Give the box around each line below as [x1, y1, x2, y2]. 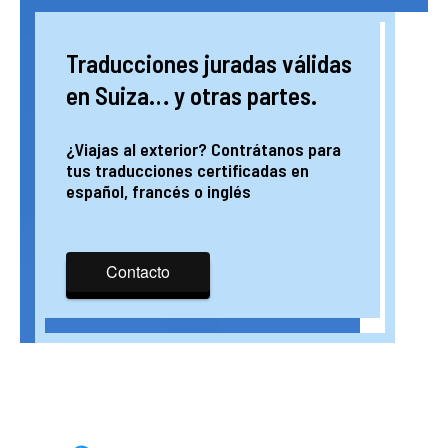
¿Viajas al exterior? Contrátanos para [65, 138, 341, 160]
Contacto [105, 260, 170, 283]
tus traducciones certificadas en [65, 159, 309, 181]
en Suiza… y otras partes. [65, 80, 317, 110]
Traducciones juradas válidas [65, 48, 352, 78]
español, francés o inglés [65, 180, 251, 202]
